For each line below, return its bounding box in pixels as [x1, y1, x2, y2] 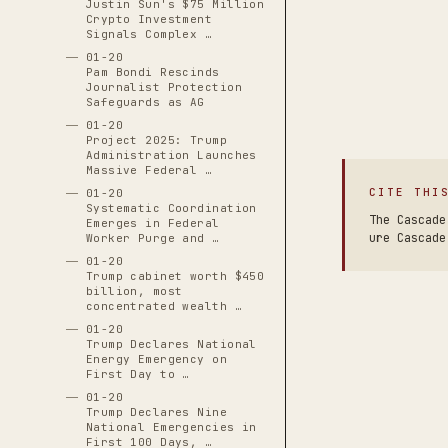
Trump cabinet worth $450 [85, 269, 265, 283]
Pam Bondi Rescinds [85, 65, 220, 79]
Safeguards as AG [85, 95, 205, 109]
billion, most [85, 284, 183, 298]
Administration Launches [85, 148, 257, 162]
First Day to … [85, 367, 190, 381]
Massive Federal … [85, 163, 213, 177]
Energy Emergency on [85, 352, 228, 366]
